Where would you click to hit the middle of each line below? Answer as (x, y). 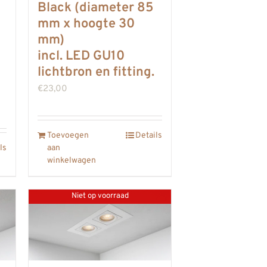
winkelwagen (72, 160)
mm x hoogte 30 (86, 24)
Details (149, 135)
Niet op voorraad (100, 196)
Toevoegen (68, 135)
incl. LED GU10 (81, 56)
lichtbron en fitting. (96, 72)
